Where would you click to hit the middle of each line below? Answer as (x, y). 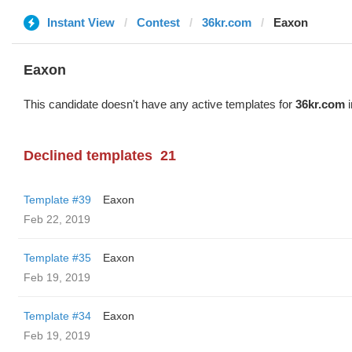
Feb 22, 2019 (57, 219)
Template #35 (57, 258)
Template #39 (57, 200)
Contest (158, 22)
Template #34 (57, 316)
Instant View (81, 22)
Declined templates (88, 156)
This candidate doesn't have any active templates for (159, 104)
